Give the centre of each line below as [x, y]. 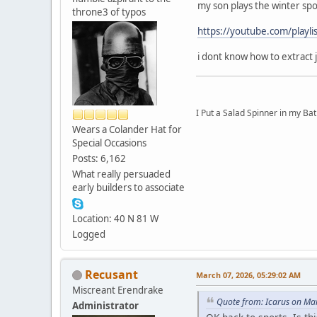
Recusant [111, 274]
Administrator [105, 305]
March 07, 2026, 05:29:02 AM [248, 275]
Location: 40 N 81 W [115, 218]
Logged [89, 234]
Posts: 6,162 [99, 158]
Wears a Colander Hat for [127, 129]
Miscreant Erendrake [118, 290]
